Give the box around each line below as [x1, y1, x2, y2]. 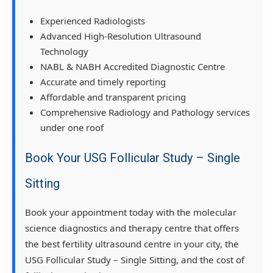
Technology [40, 44, 88, 57]
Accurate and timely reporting [40, 75, 166, 88]
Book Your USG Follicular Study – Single [25, 150, 240, 165]
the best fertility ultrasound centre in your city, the [25, 237, 239, 250]
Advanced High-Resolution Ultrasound [40, 29, 201, 42]
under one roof [40, 121, 104, 133]
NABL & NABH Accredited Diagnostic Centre [40, 60, 225, 73]
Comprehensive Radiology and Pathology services [40, 105, 250, 118]
